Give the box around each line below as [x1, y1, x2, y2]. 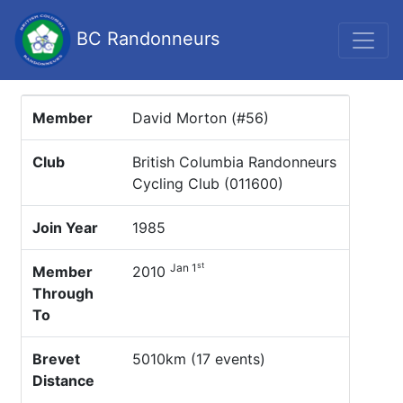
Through [32, 284, 94, 302]
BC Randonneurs [71, 27, 219, 49]
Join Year [32, 219, 98, 237]
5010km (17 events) [132, 350, 265, 368]
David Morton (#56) [132, 109, 269, 127]
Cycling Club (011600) [132, 175, 283, 193]
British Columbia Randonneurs [132, 153, 336, 171]
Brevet [32, 350, 80, 368]
